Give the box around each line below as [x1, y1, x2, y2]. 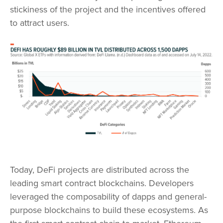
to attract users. [10, 17, 69, 28]
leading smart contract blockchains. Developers [10, 178, 194, 189]
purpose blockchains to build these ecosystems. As [10, 205, 208, 216]
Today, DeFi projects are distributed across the [10, 164, 189, 176]
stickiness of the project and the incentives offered [10, 3, 206, 15]
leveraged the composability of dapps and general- [10, 191, 207, 203]
